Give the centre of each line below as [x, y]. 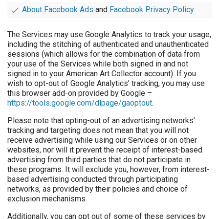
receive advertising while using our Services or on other [102, 140]
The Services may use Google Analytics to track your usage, [109, 35]
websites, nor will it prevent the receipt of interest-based [105, 150]
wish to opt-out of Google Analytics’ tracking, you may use [106, 84]
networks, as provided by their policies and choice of [98, 189]
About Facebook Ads [58, 10]
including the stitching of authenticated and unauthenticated [108, 44]
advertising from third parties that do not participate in [99, 160]
